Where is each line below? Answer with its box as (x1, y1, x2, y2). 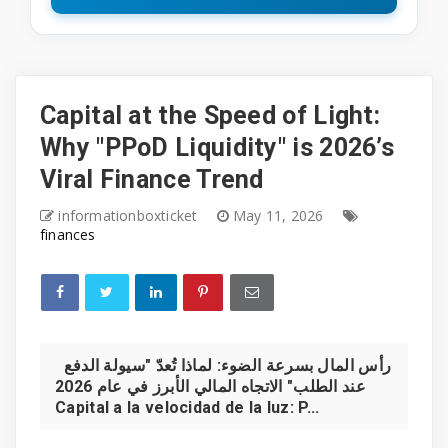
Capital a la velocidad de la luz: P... (55, 397, 320, 417)
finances (40, 224, 96, 244)
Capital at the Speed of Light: (40, 100, 381, 130)
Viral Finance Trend (40, 164, 264, 194)
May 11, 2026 (233, 205, 328, 225)
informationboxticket (58, 205, 198, 225)
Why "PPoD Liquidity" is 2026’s (40, 132, 395, 162)
